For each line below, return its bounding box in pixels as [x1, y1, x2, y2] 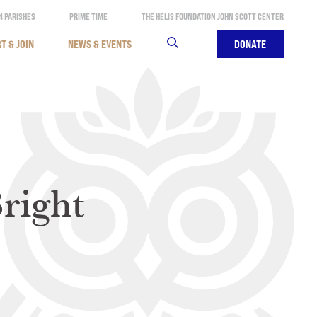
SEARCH [165, 38, 197, 51]
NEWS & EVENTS [67, 38, 132, 51]
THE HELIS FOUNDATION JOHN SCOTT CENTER [141, 11, 284, 22]
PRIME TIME [69, 11, 108, 22]
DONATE [234, 38, 266, 51]
